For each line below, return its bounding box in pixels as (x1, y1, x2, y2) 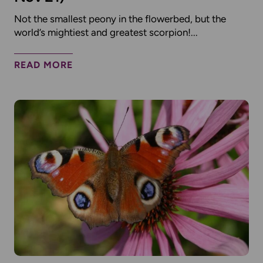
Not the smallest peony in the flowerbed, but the (14, 12, 226, 25)
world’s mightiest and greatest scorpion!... (14, 26, 198, 38)
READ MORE (14, 59, 73, 70)
